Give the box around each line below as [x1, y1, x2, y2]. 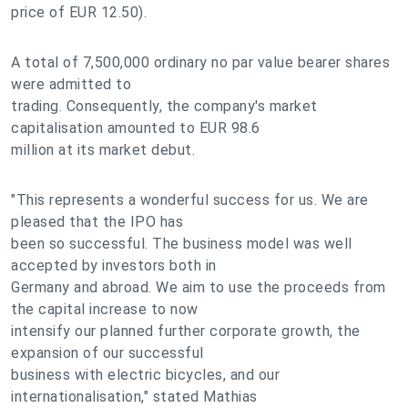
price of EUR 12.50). [11, 4, 147, 21]
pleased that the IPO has [11, 213, 183, 230]
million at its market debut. [11, 141, 195, 158]
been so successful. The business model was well [11, 235, 352, 252]
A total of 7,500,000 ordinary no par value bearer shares [11, 54, 390, 71]
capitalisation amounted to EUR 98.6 [11, 119, 260, 137]
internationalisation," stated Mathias [11, 388, 258, 405]
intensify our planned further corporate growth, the [11, 322, 361, 340]
